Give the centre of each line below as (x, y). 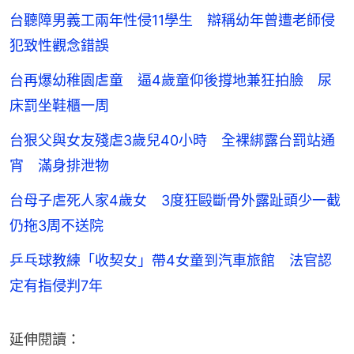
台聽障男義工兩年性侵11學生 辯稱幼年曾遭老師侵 (172, 20)
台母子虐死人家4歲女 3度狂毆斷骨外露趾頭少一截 (175, 200)
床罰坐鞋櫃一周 (59, 105)
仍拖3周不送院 (56, 225)
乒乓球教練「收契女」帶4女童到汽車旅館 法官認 (171, 260)
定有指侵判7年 (56, 285)
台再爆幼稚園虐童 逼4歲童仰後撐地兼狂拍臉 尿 (171, 80)
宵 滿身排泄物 (59, 165)
